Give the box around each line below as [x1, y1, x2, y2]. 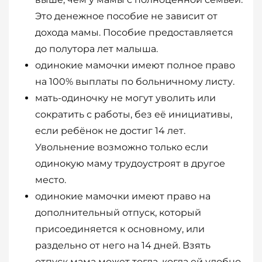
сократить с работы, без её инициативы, [35, 109, 232, 120]
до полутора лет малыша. [35, 43, 158, 55]
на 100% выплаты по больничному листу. [35, 76, 235, 88]
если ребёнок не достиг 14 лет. [35, 125, 185, 137]
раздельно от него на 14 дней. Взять [35, 240, 211, 251]
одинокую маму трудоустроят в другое [35, 158, 225, 170]
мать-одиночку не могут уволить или [35, 92, 216, 104]
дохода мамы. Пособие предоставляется [35, 27, 233, 39]
